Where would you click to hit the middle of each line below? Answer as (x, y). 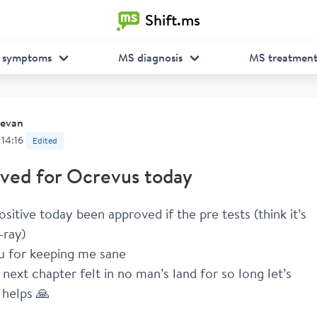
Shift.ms (173, 19)
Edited (45, 140)
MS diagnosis (150, 57)
